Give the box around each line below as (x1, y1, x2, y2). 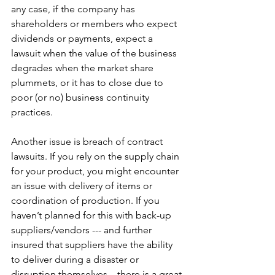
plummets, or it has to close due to (11, 77, 166, 88)
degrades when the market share (11, 62, 156, 74)
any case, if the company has (11, 3, 137, 15)
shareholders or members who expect (11, 18, 179, 29)
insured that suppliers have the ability (11, 239, 175, 250)
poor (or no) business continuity (11, 91, 152, 103)
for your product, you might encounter (11, 165, 181, 177)
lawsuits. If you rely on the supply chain (11, 150, 182, 162)
